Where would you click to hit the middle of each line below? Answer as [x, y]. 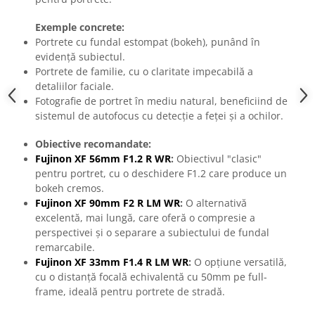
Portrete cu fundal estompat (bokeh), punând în [148, 42]
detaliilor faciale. [75, 86]
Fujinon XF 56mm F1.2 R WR [103, 159]
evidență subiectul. [80, 57]
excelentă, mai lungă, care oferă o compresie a [145, 218]
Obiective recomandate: [93, 144]
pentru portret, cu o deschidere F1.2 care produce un [161, 174]
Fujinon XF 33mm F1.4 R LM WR [112, 262]
